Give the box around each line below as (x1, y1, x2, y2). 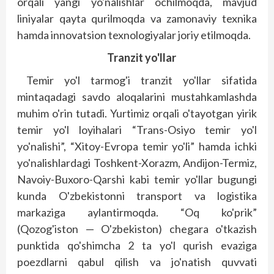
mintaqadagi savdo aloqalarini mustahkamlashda (17, 89, 257, 103)
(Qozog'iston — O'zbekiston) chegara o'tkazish (17, 221, 257, 235)
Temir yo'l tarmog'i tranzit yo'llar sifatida (26, 73, 257, 87)
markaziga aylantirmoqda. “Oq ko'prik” (17, 205, 257, 219)
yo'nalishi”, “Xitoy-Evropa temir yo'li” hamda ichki (17, 139, 257, 153)
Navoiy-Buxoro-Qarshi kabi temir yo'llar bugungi (17, 172, 257, 186)
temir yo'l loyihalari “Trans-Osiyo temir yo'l (17, 122, 257, 136)
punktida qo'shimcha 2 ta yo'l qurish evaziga (17, 238, 257, 252)
